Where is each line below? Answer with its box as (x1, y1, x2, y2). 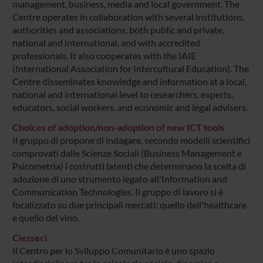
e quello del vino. (12, 211, 79, 223)
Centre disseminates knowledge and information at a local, (12, 75, 247, 87)
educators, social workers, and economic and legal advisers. (12, 101, 248, 113)
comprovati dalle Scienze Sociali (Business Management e (12, 147, 242, 159)
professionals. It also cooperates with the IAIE (12, 49, 196, 61)
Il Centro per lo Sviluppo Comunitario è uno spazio (12, 244, 215, 256)
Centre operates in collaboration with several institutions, (12, 11, 244, 22)
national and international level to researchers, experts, (12, 88, 233, 100)
